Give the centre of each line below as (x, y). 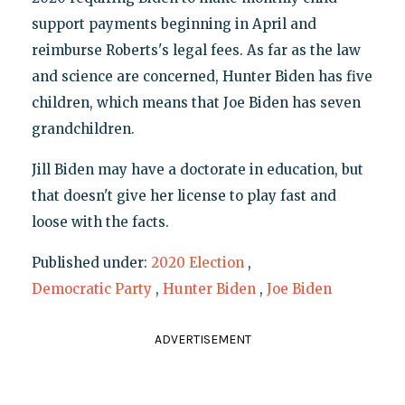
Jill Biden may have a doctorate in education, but (197, 170)
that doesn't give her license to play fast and (184, 196)
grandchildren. (83, 129)
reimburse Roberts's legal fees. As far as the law (196, 51)
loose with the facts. (100, 222)
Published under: (91, 263)
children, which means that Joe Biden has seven (196, 103)
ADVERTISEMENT (202, 340)
